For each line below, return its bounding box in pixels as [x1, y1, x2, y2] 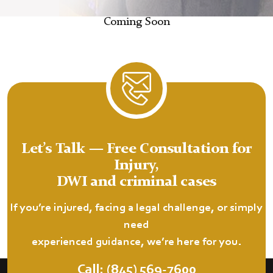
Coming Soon [103, 16, 170, 29]
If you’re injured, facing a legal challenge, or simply [10, 202, 263, 214]
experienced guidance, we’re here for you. [32, 236, 241, 249]
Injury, [114, 158, 159, 174]
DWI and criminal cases [56, 175, 217, 190]
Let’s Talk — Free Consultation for [21, 142, 252, 157]
